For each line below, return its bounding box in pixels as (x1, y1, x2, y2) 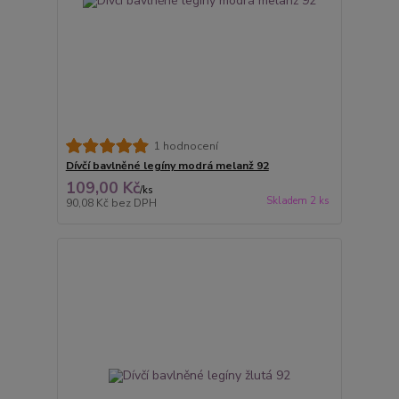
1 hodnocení (153, 138, 218, 153)
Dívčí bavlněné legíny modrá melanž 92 (65, 159, 269, 174)
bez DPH (110, 196, 157, 211)
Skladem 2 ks (265, 194, 330, 208)
